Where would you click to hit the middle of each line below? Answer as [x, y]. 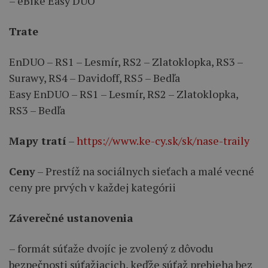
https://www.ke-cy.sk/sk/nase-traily [163, 141]
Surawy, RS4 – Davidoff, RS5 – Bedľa [95, 78]
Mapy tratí [38, 141]
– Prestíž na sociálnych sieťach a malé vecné [145, 171]
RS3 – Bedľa [37, 110]
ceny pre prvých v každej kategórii [92, 188]
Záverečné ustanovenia [71, 218]
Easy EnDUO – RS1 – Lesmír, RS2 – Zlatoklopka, [124, 94]
